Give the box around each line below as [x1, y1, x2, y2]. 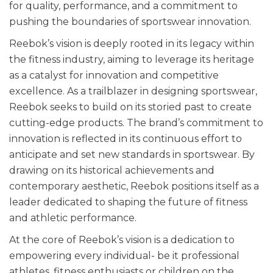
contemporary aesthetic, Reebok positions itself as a [9, 180, 259, 192]
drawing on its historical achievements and [9, 164, 214, 176]
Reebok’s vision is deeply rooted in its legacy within [9, 37, 254, 49]
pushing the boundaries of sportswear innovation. [9, 15, 251, 27]
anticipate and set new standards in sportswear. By [9, 148, 255, 160]
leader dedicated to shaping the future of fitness [9, 196, 247, 208]
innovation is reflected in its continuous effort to [9, 132, 242, 144]
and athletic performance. [9, 211, 136, 224]
